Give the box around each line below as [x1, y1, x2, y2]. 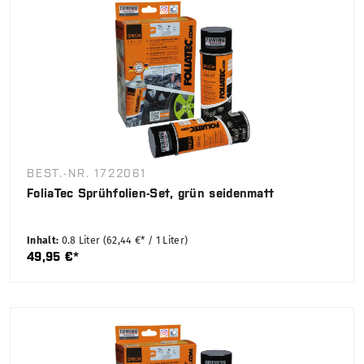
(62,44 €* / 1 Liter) [102, 235, 188, 247]
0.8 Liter [61, 235, 103, 247]
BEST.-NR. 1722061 [27, 167, 146, 180]
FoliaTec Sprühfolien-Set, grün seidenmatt [27, 186, 275, 201]
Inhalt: [27, 235, 62, 247]
